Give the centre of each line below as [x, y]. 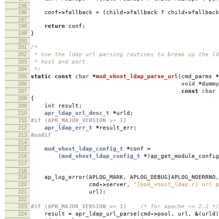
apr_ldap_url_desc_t [77, 113]
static [41, 76]
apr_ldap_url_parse [104, 214]
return [55, 26]
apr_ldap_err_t [68, 128]
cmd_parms [198, 76]
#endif [41, 135]
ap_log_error [58, 177]
